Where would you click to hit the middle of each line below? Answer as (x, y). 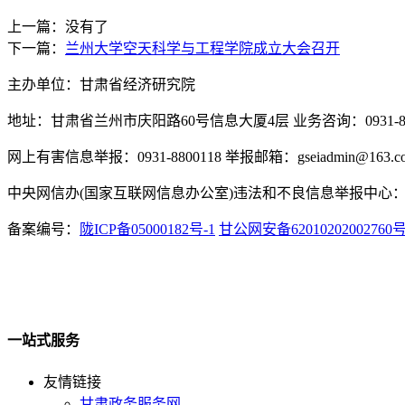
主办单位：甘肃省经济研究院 (101, 85)
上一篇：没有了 (58, 27)
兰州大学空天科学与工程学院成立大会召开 (202, 48)
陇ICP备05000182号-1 (147, 229)
